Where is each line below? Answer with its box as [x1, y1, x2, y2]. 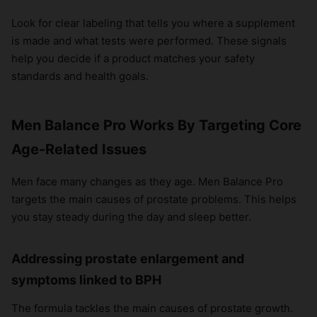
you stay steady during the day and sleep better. [11, 210, 251, 224]
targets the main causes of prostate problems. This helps [11, 192, 296, 207]
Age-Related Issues [11, 141, 146, 158]
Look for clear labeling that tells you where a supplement [11, 16, 295, 30]
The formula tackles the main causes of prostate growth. [11, 301, 293, 316]
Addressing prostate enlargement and [11, 251, 244, 267]
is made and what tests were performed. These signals [11, 34, 287, 48]
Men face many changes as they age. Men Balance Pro [11, 175, 283, 189]
